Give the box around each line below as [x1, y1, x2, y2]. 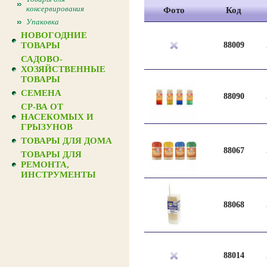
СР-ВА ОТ [21, 102, 63, 111]
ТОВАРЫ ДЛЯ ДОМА [21, 136, 112, 145]
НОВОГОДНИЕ [21, 30, 87, 40]
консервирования [26, 4, 84, 13]
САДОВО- [21, 54, 63, 64]
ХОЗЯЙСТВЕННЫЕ [21, 64, 105, 74]
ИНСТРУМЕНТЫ [21, 170, 96, 179]
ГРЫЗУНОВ [21, 122, 73, 132]
